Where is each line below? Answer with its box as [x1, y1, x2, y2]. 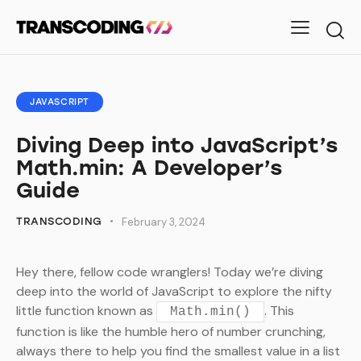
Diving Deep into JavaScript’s [16, 131, 338, 158]
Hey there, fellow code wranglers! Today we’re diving [16, 263, 323, 281]
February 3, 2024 [122, 214, 205, 229]
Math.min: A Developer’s [16, 154, 282, 180]
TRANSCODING [16, 214, 102, 227]
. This [264, 302, 294, 320]
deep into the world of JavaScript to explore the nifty [16, 283, 332, 301]
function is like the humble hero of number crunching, [16, 323, 326, 341]
